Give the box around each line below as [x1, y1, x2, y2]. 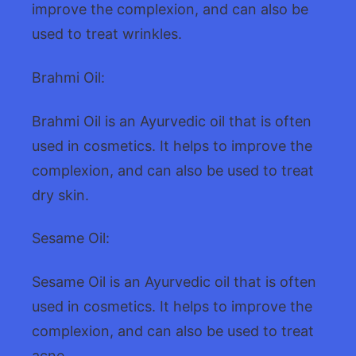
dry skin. [32, 186, 89, 203]
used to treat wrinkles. [32, 25, 182, 42]
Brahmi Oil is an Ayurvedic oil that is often [32, 112, 311, 130]
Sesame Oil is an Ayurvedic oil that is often [32, 273, 316, 291]
